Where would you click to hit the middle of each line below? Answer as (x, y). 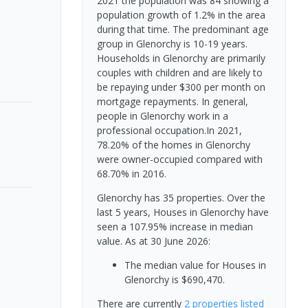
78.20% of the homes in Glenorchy (173, 144)
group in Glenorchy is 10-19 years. (172, 43)
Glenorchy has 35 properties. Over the (181, 197)
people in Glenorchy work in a (162, 115)
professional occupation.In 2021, (169, 130)
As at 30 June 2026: (167, 241)
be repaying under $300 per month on (181, 87)
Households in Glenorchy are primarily (181, 58)
